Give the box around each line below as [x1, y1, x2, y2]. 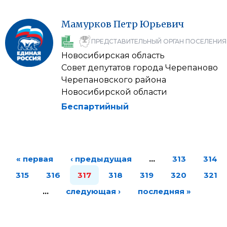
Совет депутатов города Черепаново [61, 63, 218, 72]
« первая [16, 154, 53, 164]
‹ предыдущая [70, 154, 132, 164]
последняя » [137, 186, 191, 196]
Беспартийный [61, 102, 129, 111]
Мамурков [61, 18, 111, 30]
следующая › [65, 186, 121, 196]
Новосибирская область [61, 51, 165, 60]
